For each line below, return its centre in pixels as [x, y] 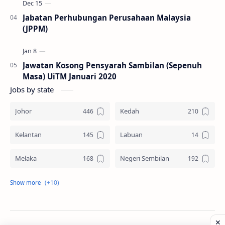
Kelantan [28, 135]
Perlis [128, 205]
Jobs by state [33, 89]
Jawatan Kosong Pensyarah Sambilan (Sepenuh [112, 65]
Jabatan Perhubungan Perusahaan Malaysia [107, 18]
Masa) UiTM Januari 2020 [70, 76]
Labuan [131, 135]
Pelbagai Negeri [144, 182]
